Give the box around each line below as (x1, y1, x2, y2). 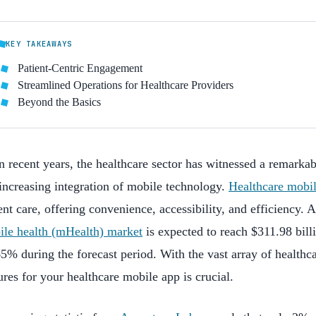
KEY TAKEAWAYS (6, 39, 73, 49)
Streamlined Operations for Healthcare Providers (18, 79, 233, 91)
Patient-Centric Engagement (18, 62, 142, 74)
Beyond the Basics (18, 96, 101, 108)
